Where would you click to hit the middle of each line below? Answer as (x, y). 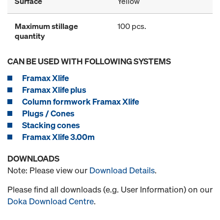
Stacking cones (51, 125)
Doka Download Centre (51, 201)
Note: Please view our (48, 170)
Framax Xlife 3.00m (58, 137)
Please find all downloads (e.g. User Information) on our (110, 189)
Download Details (122, 170)
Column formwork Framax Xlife (81, 101)
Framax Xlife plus (54, 90)
